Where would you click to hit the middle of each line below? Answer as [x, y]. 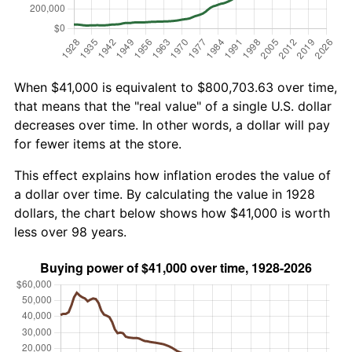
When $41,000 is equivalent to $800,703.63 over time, [176, 87]
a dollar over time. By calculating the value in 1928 [165, 194]
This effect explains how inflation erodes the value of [172, 175]
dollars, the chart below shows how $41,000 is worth [172, 213]
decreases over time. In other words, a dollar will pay [172, 125]
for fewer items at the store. [98, 143]
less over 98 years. [70, 231]
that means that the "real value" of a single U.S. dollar [173, 106]
